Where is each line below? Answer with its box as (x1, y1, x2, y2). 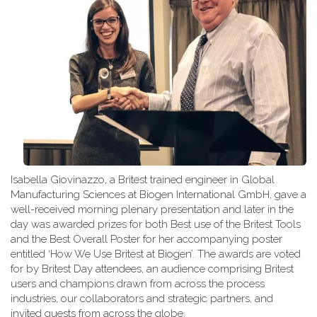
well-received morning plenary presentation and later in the (11, 203, 294, 216)
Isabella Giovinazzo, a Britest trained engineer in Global (11, 173, 275, 186)
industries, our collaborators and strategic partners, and (11, 292, 273, 305)
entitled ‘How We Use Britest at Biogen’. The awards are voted (11, 248, 301, 260)
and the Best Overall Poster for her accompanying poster (11, 233, 282, 246)
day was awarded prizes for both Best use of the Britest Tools (11, 218, 301, 231)
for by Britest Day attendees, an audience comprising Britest (11, 263, 294, 275)
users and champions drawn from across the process (11, 277, 265, 290)
